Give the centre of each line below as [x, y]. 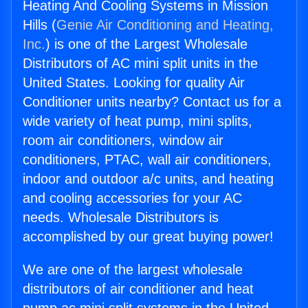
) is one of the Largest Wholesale [146, 44]
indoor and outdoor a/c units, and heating [148, 179]
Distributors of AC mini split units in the [140, 64]
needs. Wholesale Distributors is [121, 218]
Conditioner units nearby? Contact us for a [152, 102]
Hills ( [40, 25]
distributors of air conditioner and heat [138, 289]
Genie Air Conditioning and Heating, [165, 25]
